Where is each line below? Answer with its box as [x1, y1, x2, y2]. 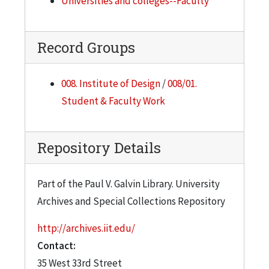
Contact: [37, 238, 76, 252]
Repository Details [37, 138, 161, 157]
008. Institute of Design [61, 76, 160, 90]
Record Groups [37, 37, 135, 57]
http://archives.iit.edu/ [37, 221, 135, 235]
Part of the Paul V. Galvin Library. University [37, 177, 220, 190]
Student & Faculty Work [61, 94, 165, 107]
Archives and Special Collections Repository [37, 194, 225, 208]
